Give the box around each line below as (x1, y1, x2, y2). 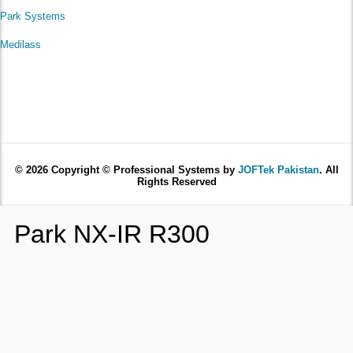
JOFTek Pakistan (237, 163, 319, 176)
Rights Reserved (136, 175, 217, 188)
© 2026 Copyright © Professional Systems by (14, 163, 238, 176)
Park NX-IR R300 (14, 219, 210, 248)
